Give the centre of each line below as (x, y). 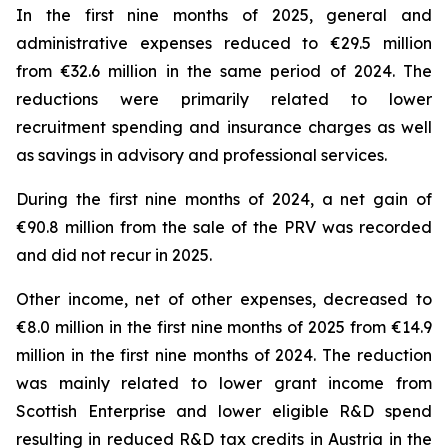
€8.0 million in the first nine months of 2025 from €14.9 (224, 327)
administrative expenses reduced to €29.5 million (224, 43)
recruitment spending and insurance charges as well (224, 127)
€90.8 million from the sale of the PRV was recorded (224, 227)
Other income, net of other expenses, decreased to (224, 299)
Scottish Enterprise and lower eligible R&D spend (224, 411)
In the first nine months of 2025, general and (224, 15)
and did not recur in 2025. (114, 255)
